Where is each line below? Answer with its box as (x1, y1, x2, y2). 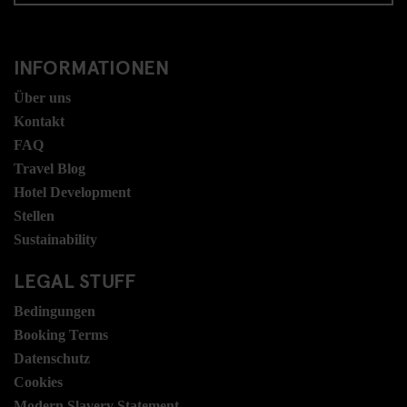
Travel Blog (14, 160, 85, 176)
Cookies (14, 373, 63, 390)
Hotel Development (14, 184, 131, 200)
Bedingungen (14, 303, 95, 319)
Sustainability (14, 231, 97, 247)
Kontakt (14, 113, 65, 129)
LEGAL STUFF (14, 265, 135, 293)
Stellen (14, 207, 55, 223)
